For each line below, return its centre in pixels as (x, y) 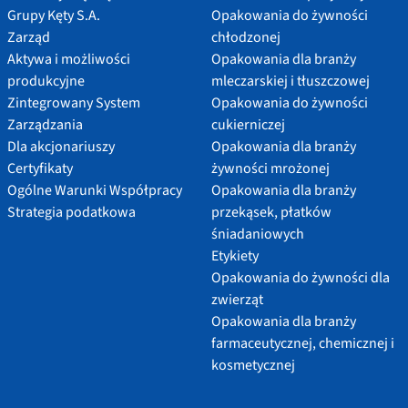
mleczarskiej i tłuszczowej (291, 81)
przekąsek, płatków (271, 212)
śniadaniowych (258, 234)
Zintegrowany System (74, 102)
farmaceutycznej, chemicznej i (303, 343)
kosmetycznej (253, 365)
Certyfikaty (40, 168)
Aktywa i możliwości (69, 59)
